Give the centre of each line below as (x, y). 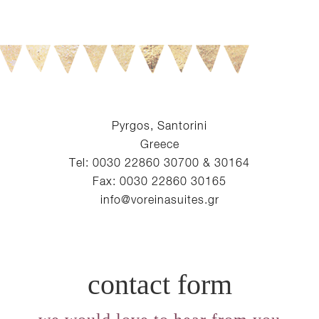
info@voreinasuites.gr (159, 199)
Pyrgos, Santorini (159, 125)
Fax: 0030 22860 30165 (159, 181)
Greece (159, 144)
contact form (159, 284)
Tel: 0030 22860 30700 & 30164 (159, 162)
